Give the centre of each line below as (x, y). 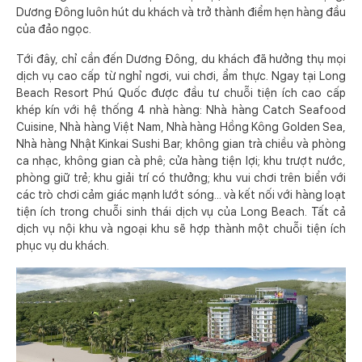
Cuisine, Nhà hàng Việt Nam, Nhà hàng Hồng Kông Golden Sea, (181, 127)
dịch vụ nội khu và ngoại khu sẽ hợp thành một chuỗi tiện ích (181, 229)
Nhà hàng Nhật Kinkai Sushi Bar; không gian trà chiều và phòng (181, 144)
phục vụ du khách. (63, 246)
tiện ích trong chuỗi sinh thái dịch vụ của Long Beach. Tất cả (181, 212)
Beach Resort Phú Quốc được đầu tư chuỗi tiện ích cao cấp (181, 93)
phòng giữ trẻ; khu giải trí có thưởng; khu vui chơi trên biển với (181, 178)
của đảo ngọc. (54, 29)
